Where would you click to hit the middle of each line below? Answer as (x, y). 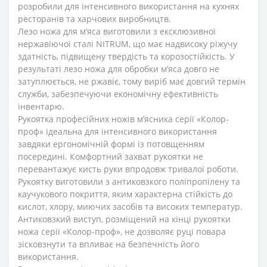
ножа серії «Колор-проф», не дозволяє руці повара (122, 231)
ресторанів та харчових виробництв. (94, 18)
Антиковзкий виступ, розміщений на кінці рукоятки (124, 219)
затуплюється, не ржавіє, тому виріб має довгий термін (132, 81)
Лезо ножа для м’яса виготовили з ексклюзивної (117, 31)
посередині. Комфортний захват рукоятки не (111, 156)
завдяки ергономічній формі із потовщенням (111, 144)
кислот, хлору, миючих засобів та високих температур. (130, 206)
